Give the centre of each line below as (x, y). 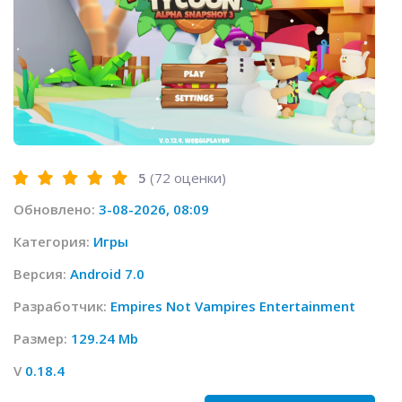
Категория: (53, 242)
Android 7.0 (107, 274)
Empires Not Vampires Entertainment (233, 306)
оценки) (198, 178)
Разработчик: (62, 306)
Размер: (42, 339)
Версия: (42, 274)
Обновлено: (56, 210)
